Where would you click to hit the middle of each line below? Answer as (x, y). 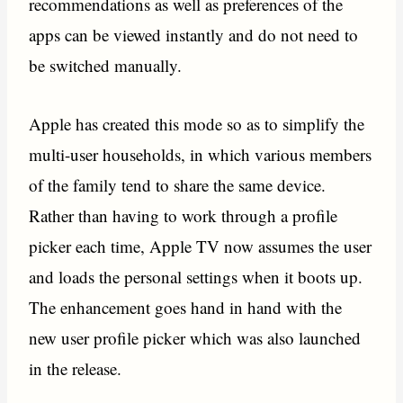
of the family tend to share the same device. (178, 184)
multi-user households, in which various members (201, 154)
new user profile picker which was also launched (195, 337)
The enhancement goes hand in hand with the (186, 307)
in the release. (76, 368)
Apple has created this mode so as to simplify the (197, 123)
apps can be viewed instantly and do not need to (194, 35)
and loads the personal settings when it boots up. (196, 276)
